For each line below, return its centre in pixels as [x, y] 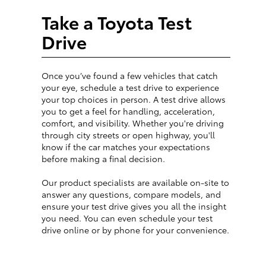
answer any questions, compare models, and [131, 194]
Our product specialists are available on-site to [135, 183]
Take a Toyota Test [117, 22]
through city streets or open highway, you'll [128, 135]
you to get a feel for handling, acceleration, [128, 111]
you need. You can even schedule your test [127, 218]
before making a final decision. [103, 159]
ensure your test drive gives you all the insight [134, 206]
